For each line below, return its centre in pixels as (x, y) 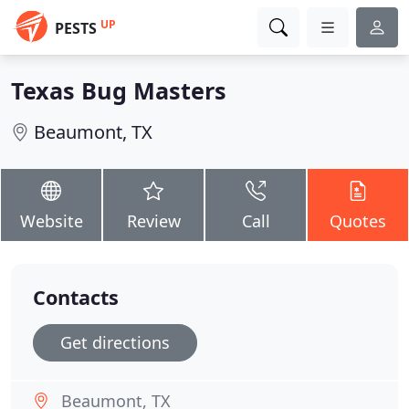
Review (153, 221)
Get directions (115, 342)
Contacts (76, 297)
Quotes (358, 221)
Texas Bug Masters (119, 90)
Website (51, 221)
